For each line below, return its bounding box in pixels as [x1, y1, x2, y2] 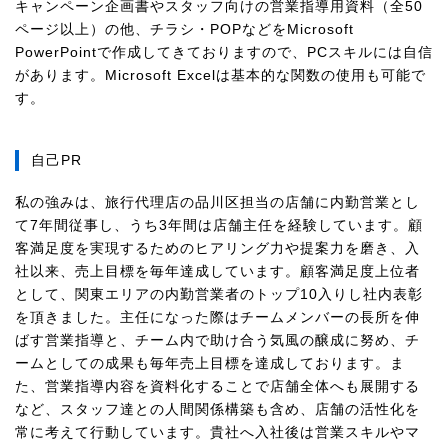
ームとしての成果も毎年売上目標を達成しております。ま [15, 355, 405, 371]
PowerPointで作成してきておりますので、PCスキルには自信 [15, 44, 433, 60]
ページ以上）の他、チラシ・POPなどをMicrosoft [15, 21, 354, 37]
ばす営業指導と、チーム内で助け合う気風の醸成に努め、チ [15, 332, 420, 348]
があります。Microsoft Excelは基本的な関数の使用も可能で [15, 67, 426, 83]
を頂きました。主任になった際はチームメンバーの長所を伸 [15, 309, 420, 325]
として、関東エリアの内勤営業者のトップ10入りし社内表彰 [15, 286, 423, 302]
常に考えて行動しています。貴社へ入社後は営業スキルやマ [15, 424, 420, 440]
